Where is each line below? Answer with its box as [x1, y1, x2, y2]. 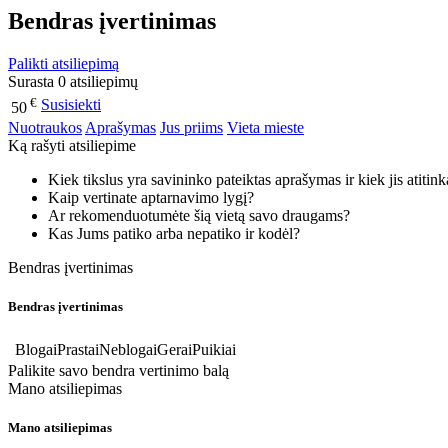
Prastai [57, 340, 99, 358]
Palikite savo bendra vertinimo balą [8, 361, 229, 379]
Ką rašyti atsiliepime [8, 137, 136, 155]
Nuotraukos [8, 119, 82, 137]
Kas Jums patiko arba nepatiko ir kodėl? [48, 225, 300, 243]
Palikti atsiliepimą [8, 55, 119, 73]
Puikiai [192, 340, 236, 358]
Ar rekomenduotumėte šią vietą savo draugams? [48, 207, 354, 225]
